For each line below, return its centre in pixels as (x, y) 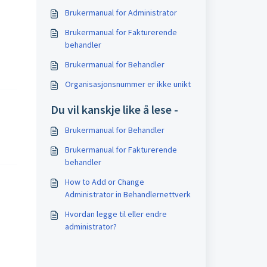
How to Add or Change (104, 182)
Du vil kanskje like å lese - (114, 109)
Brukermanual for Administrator (121, 13)
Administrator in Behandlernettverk (128, 194)
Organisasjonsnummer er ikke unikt (128, 84)
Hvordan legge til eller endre (116, 214)
